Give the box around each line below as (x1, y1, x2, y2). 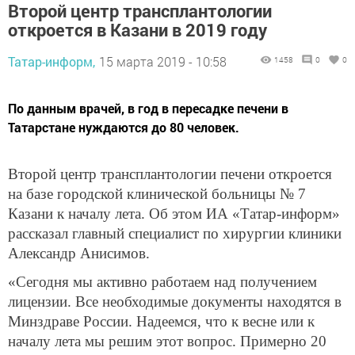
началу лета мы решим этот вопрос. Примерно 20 (8, 332, 326, 349)
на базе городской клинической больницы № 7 (8, 185, 306, 202)
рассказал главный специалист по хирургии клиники (8, 224, 342, 242)
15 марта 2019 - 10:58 (99, 52, 227, 70)
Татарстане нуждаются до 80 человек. (8, 118, 239, 136)
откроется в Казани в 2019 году (8, 17, 267, 41)
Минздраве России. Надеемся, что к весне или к (8, 312, 315, 330)
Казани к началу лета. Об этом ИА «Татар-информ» (8, 204, 340, 222)
